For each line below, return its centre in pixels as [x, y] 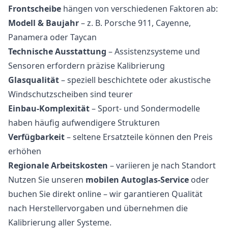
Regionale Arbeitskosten [58, 165]
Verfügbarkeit [36, 137]
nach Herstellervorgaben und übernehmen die [98, 208]
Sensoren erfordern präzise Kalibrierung [87, 65]
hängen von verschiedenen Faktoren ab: [139, 8]
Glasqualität [34, 80]
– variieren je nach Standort [162, 165]
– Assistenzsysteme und [153, 51]
